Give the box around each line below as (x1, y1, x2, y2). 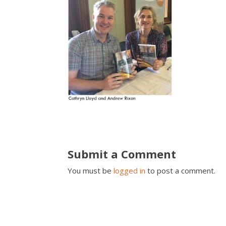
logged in (114, 165, 146, 176)
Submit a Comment (68, 146, 177, 161)
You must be (68, 165, 114, 176)
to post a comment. (145, 165, 216, 176)
